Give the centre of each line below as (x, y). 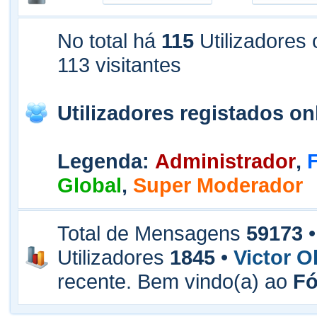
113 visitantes (119, 65)
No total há (109, 41)
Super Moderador (218, 185)
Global (90, 185)
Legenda (100, 161)
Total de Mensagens (152, 233)
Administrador (225, 161)
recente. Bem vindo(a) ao (175, 281)
